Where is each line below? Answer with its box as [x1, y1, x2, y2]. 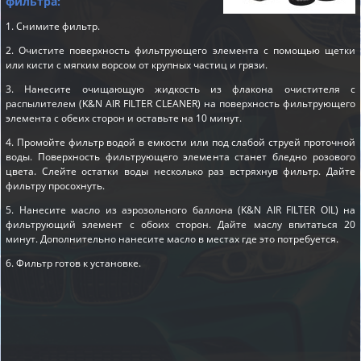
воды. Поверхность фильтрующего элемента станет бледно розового [6, 149, 355, 164]
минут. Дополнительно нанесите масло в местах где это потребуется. [6, 231, 338, 246]
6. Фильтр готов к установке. [6, 255, 141, 270]
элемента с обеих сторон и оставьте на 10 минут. [6, 110, 242, 125]
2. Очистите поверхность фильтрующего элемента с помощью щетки [6, 43, 355, 57]
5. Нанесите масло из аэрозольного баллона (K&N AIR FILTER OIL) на [6, 202, 355, 217]
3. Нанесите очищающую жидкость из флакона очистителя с [6, 81, 355, 96]
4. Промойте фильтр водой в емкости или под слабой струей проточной [6, 135, 355, 149]
